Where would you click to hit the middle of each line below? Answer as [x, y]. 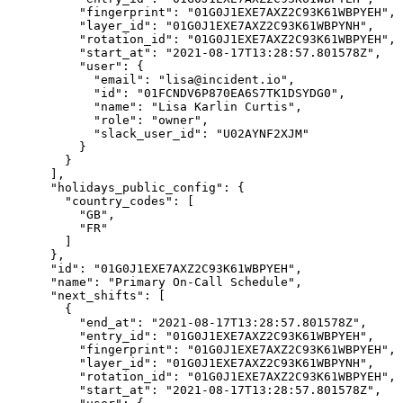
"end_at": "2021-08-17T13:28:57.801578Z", [187, 323]
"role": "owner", [108, 121]
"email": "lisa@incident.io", [151, 80]
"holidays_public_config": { [126, 188]
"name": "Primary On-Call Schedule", [155, 282]
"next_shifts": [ [86, 296]
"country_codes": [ [101, 201]
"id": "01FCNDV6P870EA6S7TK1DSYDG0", [176, 94]
